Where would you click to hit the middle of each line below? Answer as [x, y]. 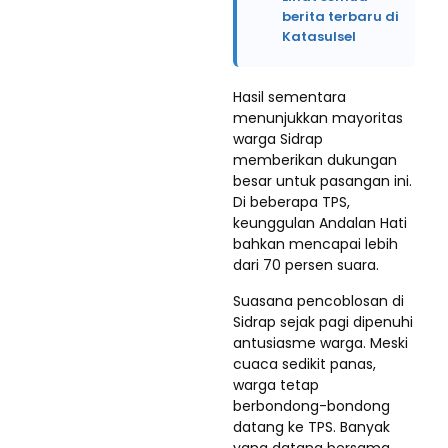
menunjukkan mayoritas [318, 118]
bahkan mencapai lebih [315, 244]
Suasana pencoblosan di [318, 301]
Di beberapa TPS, [291, 202]
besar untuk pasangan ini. [322, 181]
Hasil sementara [289, 97]
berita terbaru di [340, 16]
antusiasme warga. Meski [320, 343]
